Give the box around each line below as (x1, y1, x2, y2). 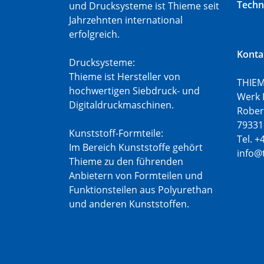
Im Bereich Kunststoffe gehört (69, 141, 203, 154)
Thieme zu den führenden (69, 155, 183, 168)
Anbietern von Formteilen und (69, 169, 203, 182)
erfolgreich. (69, 28, 120, 41)
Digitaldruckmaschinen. (69, 98, 174, 111)
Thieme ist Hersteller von (69, 70, 180, 83)
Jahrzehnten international (69, 14, 183, 27)
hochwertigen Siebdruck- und (69, 84, 200, 97)
